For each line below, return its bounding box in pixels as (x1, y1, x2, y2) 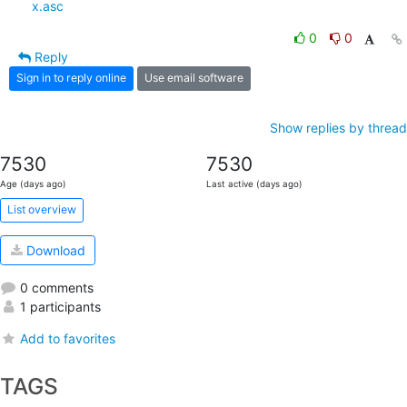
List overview (7, 203, 76, 217)
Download (22, 243, 85, 258)
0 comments (16, 280, 94, 296)
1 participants (16, 299, 101, 315)
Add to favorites (20, 331, 116, 347)
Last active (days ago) (205, 178, 303, 189)
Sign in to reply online (16, 71, 126, 85)
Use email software (144, 71, 243, 85)
